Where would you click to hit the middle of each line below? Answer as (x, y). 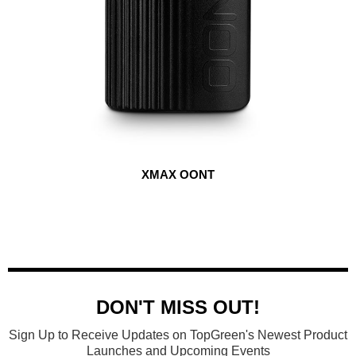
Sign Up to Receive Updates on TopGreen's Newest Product (178, 335)
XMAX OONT (178, 174)
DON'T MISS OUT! (178, 307)
